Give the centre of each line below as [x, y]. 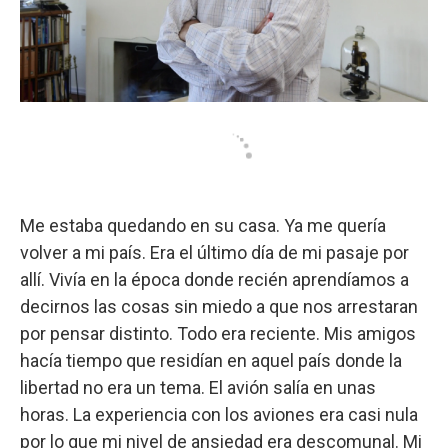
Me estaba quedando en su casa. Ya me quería [203, 225]
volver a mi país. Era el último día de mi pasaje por [214, 252]
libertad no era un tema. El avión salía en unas [198, 387]
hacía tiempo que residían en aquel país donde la [211, 360]
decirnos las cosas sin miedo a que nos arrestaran [219, 306]
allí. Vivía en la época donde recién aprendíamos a [214, 279]
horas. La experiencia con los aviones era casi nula [219, 414]
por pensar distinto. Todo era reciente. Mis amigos [218, 333]
